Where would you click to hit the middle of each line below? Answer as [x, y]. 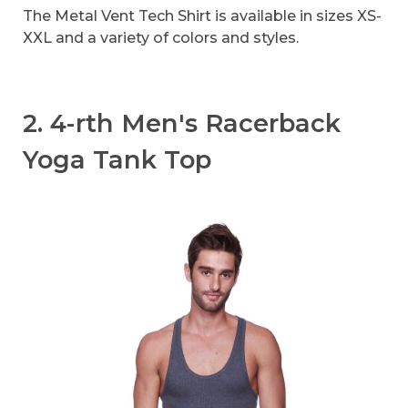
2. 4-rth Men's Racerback [182, 124]
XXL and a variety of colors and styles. [161, 37]
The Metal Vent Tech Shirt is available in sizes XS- [202, 15]
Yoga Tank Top [117, 160]
